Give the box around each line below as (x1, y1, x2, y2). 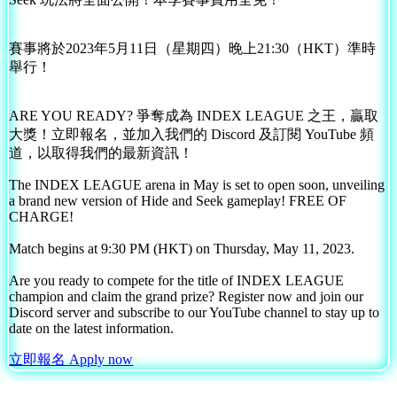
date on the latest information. (9, 320, 175, 336)
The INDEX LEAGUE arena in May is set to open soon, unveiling (9, 176, 385, 192)
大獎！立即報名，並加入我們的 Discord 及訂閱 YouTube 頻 (9, 126, 375, 142)
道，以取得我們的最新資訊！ (9, 144, 194, 160)
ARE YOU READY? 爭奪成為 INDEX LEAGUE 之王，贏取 (9, 107, 379, 123)
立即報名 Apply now (9, 351, 134, 367)
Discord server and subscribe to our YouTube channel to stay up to (9, 304, 380, 320)
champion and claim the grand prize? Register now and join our (9, 288, 364, 304)
